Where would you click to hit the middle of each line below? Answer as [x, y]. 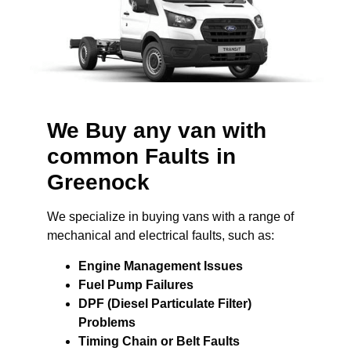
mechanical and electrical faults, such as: [161, 236]
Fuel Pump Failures [136, 284]
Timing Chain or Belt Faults [159, 341]
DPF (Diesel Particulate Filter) [165, 303]
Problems [107, 322]
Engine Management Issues [161, 266]
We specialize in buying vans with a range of [170, 217]
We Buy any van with [157, 131]
